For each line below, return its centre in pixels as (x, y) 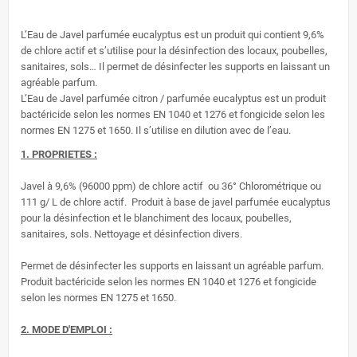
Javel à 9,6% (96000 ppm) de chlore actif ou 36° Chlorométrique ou (171, 186)
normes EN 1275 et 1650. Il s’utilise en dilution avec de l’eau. (156, 131)
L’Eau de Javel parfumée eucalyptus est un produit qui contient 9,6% (173, 35)
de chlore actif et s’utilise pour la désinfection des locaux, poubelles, (174, 51)
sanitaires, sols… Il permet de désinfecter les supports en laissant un (175, 67)
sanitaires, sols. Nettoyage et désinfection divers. (131, 234)
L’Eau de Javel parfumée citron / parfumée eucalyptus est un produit (173, 99)
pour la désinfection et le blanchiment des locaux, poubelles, (156, 218)
